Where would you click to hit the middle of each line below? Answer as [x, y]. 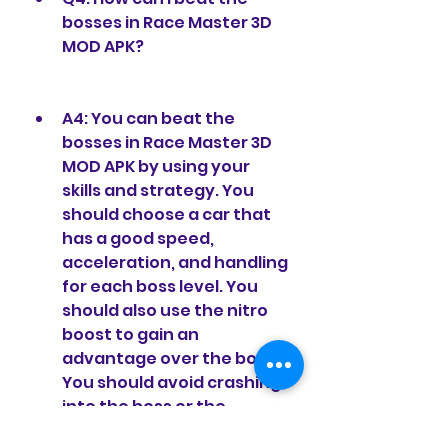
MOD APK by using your [156, 166]
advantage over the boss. [170, 358]
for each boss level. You [160, 286]
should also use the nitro [165, 310]
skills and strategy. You [158, 190]
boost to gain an [130, 334]
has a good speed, [138, 238]
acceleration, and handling [175, 262]
